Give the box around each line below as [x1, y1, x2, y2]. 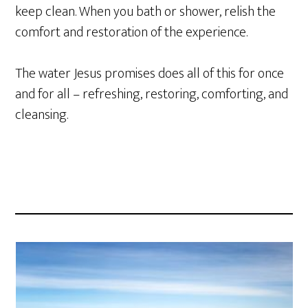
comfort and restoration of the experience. [15, 21, 248, 44]
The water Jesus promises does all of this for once [15, 62, 285, 85]
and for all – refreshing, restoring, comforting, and [15, 82, 289, 106]
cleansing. [15, 103, 69, 126]
